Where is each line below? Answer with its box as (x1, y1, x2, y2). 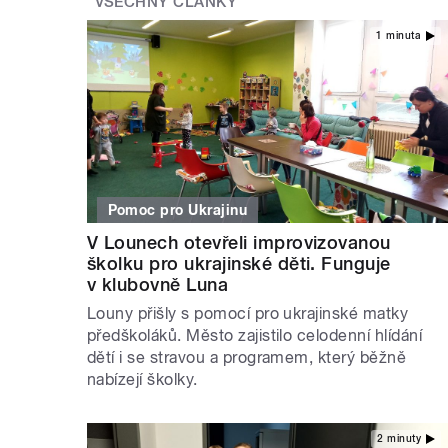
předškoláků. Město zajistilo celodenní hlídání (87, 325, 423, 345)
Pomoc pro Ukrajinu (107, 201, 248, 218)
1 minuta (376, 30, 421, 42)
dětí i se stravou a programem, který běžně (87, 347, 407, 367)
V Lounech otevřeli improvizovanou (87, 231, 391, 253)
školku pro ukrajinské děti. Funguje (87, 252, 391, 274)
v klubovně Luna (87, 273, 229, 295)
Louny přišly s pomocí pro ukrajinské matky (87, 303, 409, 323)
